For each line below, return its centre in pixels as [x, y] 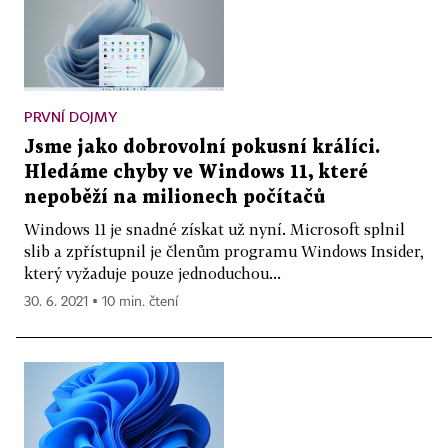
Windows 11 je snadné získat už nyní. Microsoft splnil [214, 229]
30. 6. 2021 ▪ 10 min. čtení [101, 302]
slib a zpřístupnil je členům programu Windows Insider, [224, 251]
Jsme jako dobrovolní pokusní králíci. [202, 148]
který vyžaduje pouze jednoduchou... [152, 273]
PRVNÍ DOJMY [70, 117]
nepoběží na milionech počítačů [174, 198]
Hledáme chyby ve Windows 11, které [196, 173]
